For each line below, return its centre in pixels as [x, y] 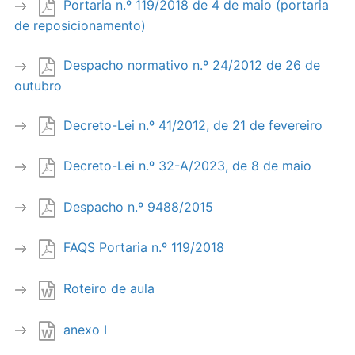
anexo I [85, 329]
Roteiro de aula [109, 289]
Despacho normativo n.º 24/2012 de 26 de [192, 65]
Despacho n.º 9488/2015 [138, 206]
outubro [38, 85]
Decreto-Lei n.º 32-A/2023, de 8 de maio [187, 166]
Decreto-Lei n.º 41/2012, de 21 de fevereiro [193, 125]
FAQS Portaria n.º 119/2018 [144, 248]
